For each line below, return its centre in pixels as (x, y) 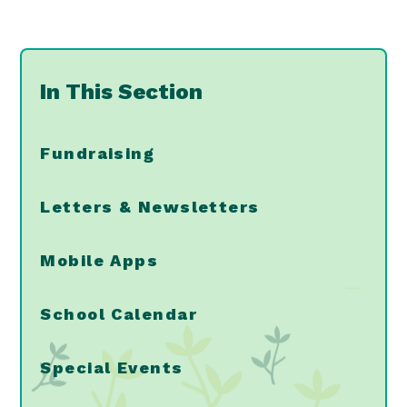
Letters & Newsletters (150, 207)
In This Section (122, 92)
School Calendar (119, 314)
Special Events (112, 368)
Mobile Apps (99, 261)
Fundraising (98, 154)
